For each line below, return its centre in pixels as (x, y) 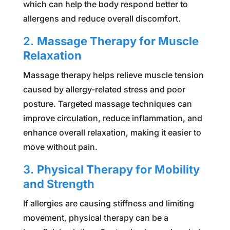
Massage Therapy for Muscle (118, 41)
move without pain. (60, 147)
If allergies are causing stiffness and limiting (108, 203)
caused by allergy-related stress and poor (104, 89)
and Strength (59, 184)
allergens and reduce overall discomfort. (102, 18)
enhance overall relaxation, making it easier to (112, 132)
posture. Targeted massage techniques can (107, 103)
